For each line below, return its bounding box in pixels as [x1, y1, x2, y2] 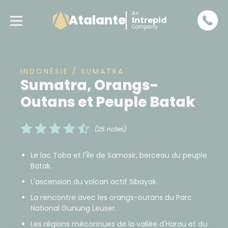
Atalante [68, 12, 126, 28]
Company [131, 23, 158, 31]
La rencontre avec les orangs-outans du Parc [31, 192, 192, 203]
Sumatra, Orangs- [20, 75, 159, 95]
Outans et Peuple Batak [20, 92, 195, 112]
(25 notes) [95, 125, 126, 134]
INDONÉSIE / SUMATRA [20, 66, 124, 76]
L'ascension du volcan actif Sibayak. [31, 177, 158, 187]
